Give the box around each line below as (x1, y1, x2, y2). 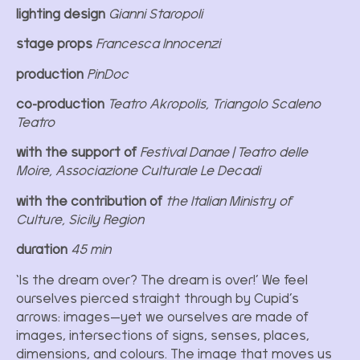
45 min (67, 241, 114, 258)
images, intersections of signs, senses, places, (16, 326, 309, 343)
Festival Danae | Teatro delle (137, 144, 308, 161)
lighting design (16, 5, 105, 22)
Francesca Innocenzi (92, 35, 223, 52)
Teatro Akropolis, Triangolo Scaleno (104, 96, 321, 112)
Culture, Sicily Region (16, 211, 147, 227)
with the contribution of (16, 192, 162, 209)
